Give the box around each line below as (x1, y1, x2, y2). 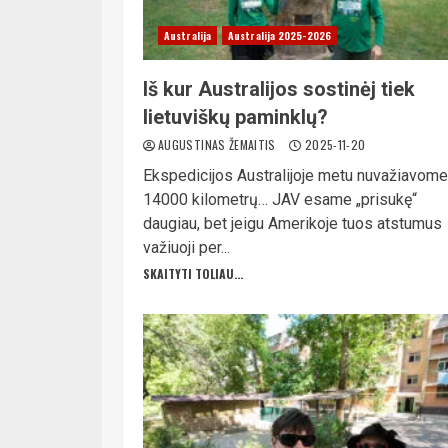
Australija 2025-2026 (228, 28, 331, 43)
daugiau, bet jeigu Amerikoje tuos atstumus (143, 214, 442, 233)
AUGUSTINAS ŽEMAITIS (158, 136, 280, 153)
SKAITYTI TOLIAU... (143, 265, 243, 282)
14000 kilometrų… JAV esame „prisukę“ (143, 190, 417, 209)
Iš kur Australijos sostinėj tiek (143, 77, 415, 101)
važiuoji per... (143, 238, 230, 257)
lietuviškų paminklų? (143, 105, 328, 129)
